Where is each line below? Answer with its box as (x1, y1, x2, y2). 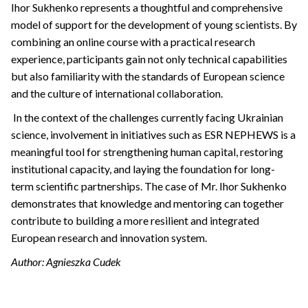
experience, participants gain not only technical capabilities (11, 52, 287, 66)
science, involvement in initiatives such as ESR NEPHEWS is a (11, 128, 296, 142)
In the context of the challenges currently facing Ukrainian (11, 111, 283, 124)
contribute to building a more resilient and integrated (11, 214, 259, 228)
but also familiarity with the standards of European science (11, 69, 285, 83)
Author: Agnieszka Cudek (11, 255, 121, 269)
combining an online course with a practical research (11, 35, 255, 49)
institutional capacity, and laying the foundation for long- (11, 162, 275, 176)
